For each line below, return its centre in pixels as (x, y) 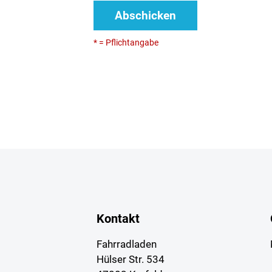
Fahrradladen (127, 244)
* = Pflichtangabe (126, 43)
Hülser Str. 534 (131, 260)
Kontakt (118, 219)
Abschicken (146, 16)
